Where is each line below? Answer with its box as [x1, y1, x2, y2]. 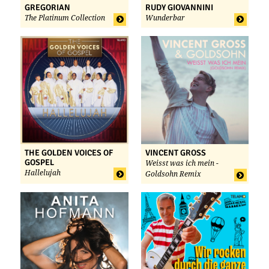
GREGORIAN [25, 2, 70, 13]
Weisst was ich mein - [145, 159, 219, 168]
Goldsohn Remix [145, 169, 201, 178]
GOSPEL [25, 157, 54, 168]
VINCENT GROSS [145, 147, 206, 158]
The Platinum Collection [25, 14, 105, 23]
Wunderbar [145, 14, 185, 23]
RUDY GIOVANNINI [145, 2, 213, 13]
